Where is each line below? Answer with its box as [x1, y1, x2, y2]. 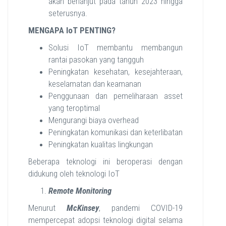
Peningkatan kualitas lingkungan [48, 139, 153, 149]
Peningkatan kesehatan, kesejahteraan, [48, 67, 183, 77]
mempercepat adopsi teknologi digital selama [28, 215, 183, 225]
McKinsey [67, 203, 99, 213]
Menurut [28, 203, 67, 213]
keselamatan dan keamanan [48, 79, 141, 89]
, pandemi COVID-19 [99, 203, 183, 213]
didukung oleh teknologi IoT [28, 168, 120, 179]
